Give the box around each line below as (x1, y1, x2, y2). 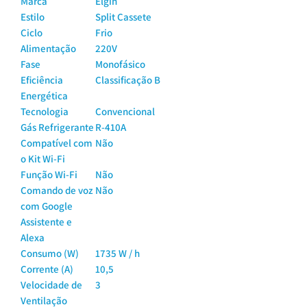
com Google (21, 199, 73, 212)
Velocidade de (21, 278, 82, 291)
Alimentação (21, 42, 76, 55)
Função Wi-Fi (21, 168, 77, 181)
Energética (21, 89, 68, 102)
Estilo (21, 10, 45, 23)
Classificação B (95, 73, 160, 86)
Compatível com (21, 136, 93, 149)
